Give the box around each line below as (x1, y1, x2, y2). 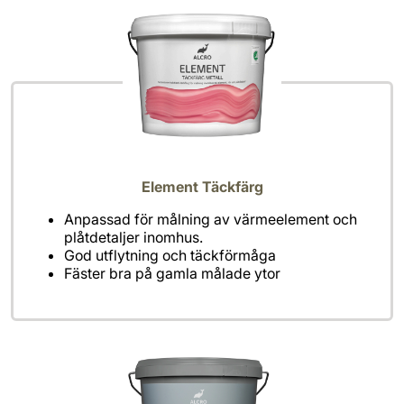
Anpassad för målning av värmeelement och (64, 210, 357, 229)
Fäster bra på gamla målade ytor (64, 264, 280, 283)
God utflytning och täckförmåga (64, 246, 276, 265)
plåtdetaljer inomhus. (64, 228, 203, 247)
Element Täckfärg (141, 178, 263, 197)
